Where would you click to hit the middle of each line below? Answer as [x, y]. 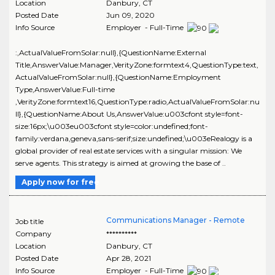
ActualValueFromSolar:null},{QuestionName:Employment [118, 77]
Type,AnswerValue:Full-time [65, 89]
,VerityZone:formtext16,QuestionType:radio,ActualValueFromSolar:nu [137, 101]
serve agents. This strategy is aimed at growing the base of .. [121, 163]
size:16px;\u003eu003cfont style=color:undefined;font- [112, 126]
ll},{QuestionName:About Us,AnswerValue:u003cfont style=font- [129, 114]
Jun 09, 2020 [130, 15]
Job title [29, 221]
